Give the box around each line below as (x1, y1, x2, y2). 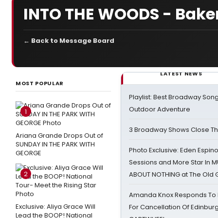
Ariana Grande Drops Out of (16, 131, 103, 140)
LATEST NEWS (160, 70, 202, 77)
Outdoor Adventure (129, 105, 190, 114)
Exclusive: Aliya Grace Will (16, 202, 95, 211)
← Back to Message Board (23, 36, 114, 45)
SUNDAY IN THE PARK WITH (16, 140, 95, 149)
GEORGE (16, 148, 41, 158)
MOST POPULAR (16, 79, 64, 87)
